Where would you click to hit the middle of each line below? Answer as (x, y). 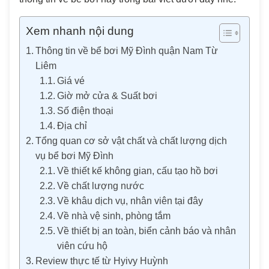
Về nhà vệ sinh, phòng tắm (113, 216)
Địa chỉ (72, 126)
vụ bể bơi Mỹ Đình (75, 156)
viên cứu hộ (82, 246)
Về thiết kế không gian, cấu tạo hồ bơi (137, 171)
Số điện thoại (85, 111)
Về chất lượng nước (100, 186)
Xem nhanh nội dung (80, 31)
